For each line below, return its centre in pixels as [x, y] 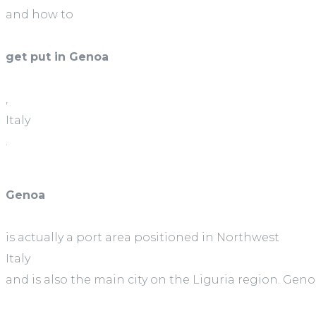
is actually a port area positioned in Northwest [142, 238]
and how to [39, 15]
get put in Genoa [57, 57]
